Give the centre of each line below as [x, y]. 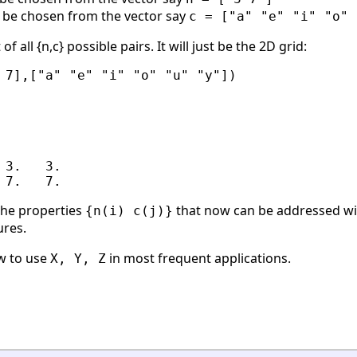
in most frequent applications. [198, 259]
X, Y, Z [78, 259]
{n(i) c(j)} [129, 211]
